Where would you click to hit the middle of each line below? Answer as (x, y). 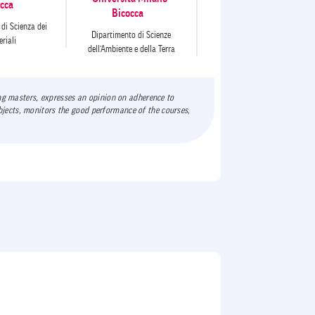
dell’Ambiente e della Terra (131, 49)
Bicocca (128, 13)
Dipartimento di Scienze (131, 34)
